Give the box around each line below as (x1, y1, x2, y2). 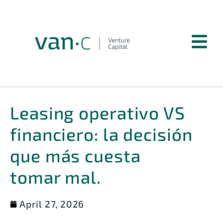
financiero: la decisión (10, 123, 193, 144)
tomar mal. (10, 166, 101, 187)
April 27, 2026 (19, 198, 85, 210)
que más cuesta (10, 144, 141, 166)
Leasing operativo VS (10, 102, 185, 123)
